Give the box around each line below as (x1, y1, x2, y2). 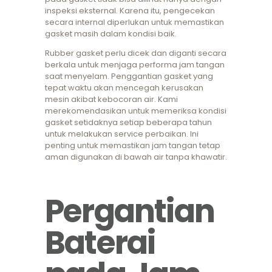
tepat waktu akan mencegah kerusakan (45, 82, 203, 94)
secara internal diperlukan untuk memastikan (45, 16, 224, 29)
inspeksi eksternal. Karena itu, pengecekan (45, 5, 215, 17)
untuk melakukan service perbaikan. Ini (45, 128, 199, 140)
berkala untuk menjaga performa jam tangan (45, 59, 225, 71)
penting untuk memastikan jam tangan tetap (45, 140, 220, 152)
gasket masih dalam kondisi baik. (45, 28, 177, 40)
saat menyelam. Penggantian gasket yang (45, 70, 213, 83)
